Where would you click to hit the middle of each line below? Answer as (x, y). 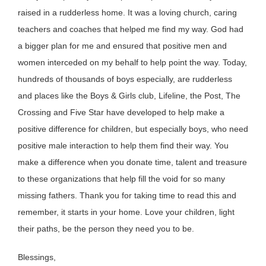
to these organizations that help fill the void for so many (121, 178)
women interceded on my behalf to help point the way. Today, (132, 62)
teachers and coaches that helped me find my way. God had (131, 29)
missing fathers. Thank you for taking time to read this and (127, 195)
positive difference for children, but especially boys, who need (133, 129)
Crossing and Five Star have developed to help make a (121, 112)
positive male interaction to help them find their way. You (123, 145)
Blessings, (37, 257)
